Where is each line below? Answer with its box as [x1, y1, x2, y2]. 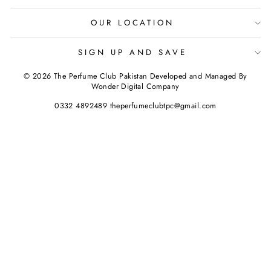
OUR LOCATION [90, 16, 175, 28]
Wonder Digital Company [91, 81, 180, 93]
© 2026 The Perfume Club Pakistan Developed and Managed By [24, 71, 247, 82]
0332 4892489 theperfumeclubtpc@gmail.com [54, 100, 217, 112]
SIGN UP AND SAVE [78, 46, 187, 58]
